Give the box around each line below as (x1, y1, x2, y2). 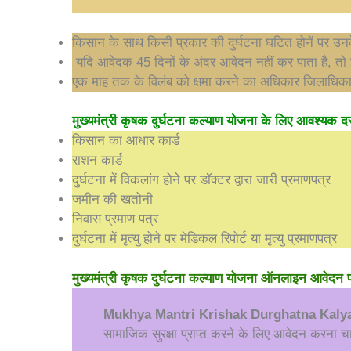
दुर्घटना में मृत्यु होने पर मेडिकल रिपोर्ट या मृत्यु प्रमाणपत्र (72, 231, 337, 246)
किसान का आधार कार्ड (72, 133, 179, 148)
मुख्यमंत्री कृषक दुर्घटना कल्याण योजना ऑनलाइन (72, 270, 310, 286)
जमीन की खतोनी (72, 192, 153, 207)
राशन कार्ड (72, 153, 122, 168)
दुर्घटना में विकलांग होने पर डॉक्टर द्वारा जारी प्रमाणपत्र (72, 172, 331, 187)
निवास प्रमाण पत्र (72, 212, 158, 226)
